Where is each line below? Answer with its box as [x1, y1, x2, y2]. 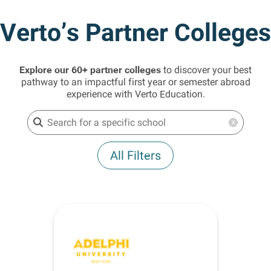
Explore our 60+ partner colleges [19, 63, 161, 76]
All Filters [110, 148, 161, 163]
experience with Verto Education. [66, 88, 205, 100]
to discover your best [161, 64, 252, 76]
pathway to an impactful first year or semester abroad [21, 76, 250, 88]
